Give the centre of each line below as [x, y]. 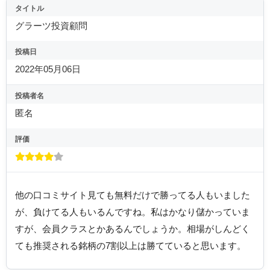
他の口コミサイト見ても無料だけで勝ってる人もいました [133, 195]
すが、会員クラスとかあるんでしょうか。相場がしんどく [133, 229]
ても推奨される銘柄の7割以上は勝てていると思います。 [130, 246]
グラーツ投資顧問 [51, 26]
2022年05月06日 [48, 70]
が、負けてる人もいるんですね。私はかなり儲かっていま [133, 212]
